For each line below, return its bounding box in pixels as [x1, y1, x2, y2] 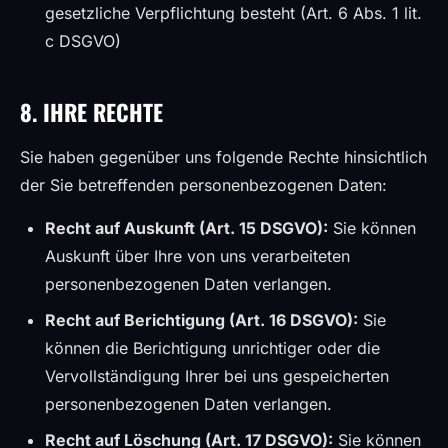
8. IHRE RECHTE [20, 95, 163, 128]
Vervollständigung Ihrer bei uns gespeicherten [45, 366, 389, 386]
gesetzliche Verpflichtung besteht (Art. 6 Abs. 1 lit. [45, 3, 422, 23]
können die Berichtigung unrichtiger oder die [45, 338, 380, 358]
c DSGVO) [45, 31, 121, 51]
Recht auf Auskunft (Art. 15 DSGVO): [45, 218, 328, 238]
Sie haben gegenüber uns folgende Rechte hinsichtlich [20, 147, 427, 167]
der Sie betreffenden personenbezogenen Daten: [20, 175, 387, 195]
